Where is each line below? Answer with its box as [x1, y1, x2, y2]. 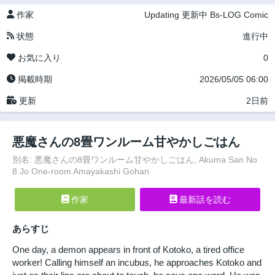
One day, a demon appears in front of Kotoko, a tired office [12, 244, 244, 255]
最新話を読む [176, 195, 231, 205]
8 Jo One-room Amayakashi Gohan [12, 166, 149, 176]
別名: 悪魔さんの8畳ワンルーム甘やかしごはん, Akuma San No [12, 155, 257, 165]
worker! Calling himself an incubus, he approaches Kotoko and [12, 257, 261, 268]
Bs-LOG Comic [210, 10, 268, 20]
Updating [144, 10, 179, 20]
